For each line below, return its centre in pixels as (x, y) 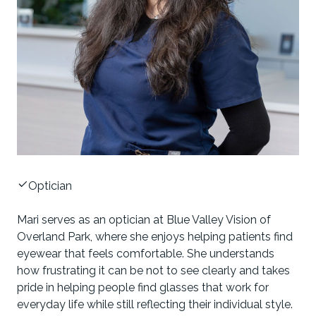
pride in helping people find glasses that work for (143, 287)
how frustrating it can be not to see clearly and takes (153, 270)
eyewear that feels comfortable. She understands (146, 253)
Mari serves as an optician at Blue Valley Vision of (144, 219)
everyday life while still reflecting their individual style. (155, 304)
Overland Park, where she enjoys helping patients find (155, 236)
